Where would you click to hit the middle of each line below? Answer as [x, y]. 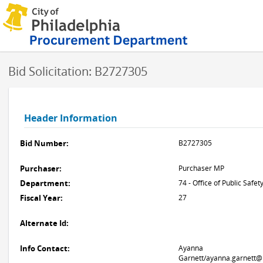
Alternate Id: [44, 223]
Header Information [71, 118]
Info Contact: [45, 248]
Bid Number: [44, 143]
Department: [45, 183]
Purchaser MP [201, 168]
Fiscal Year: [41, 198]
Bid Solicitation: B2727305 [78, 71]
